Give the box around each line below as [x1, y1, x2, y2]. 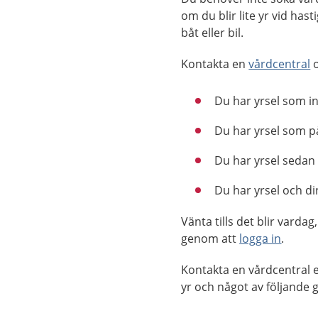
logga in [239, 231, 282, 246]
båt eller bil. [181, 25, 244, 40]
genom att [181, 231, 240, 246]
